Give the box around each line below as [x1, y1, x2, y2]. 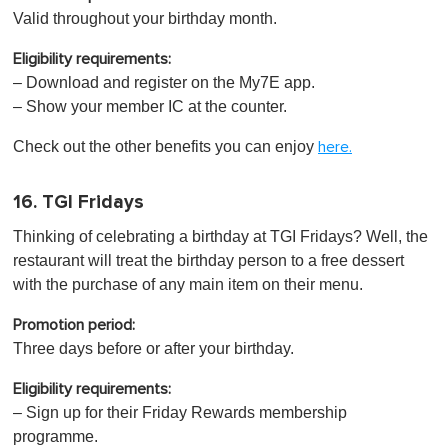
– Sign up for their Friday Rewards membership [13, 403, 347, 421]
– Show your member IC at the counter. [13, 97, 287, 115]
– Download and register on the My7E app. [13, 73, 315, 91]
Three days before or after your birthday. [13, 339, 294, 357]
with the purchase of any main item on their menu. [13, 275, 363, 293]
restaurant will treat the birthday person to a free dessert [13, 251, 404, 269]
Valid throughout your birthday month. [13, 9, 277, 27]
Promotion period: [13, 316, 135, 333]
